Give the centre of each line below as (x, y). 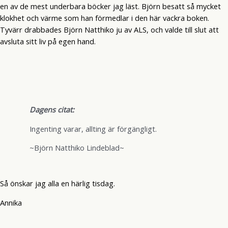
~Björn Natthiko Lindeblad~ (77, 148)
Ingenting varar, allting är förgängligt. (93, 129)
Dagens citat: (52, 110)
